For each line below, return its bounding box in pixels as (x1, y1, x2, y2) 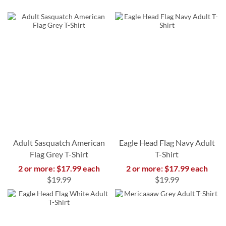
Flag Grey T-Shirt (30, 149, 89, 159)
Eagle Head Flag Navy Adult (119, 138, 215, 148)
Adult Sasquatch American (13, 138, 105, 148)
